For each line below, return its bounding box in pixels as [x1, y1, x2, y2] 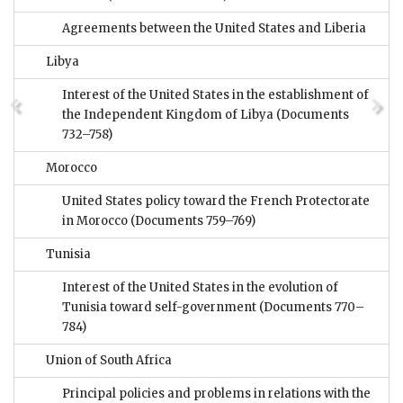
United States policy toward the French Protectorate [62, 193, 370, 210]
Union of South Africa [46, 353, 172, 369]
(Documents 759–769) [130, 213, 255, 229]
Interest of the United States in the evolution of [62, 280, 338, 296]
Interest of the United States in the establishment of [62, 87, 369, 103]
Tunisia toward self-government [62, 300, 259, 316]
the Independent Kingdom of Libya [62, 107, 276, 123]
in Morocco [62, 213, 130, 229]
